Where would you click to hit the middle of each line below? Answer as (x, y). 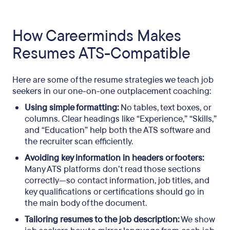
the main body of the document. (86, 203)
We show (197, 219)
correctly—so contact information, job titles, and (117, 180)
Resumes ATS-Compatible (101, 54)
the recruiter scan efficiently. (79, 141)
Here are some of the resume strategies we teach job (113, 80)
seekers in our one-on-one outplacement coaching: (112, 91)
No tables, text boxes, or (165, 108)
